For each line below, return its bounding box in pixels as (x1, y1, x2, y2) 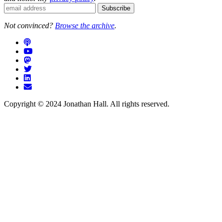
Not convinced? (4, 21, 55, 30)
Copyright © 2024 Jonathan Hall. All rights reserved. (4, 100, 169, 109)
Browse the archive (55, 21, 114, 30)
